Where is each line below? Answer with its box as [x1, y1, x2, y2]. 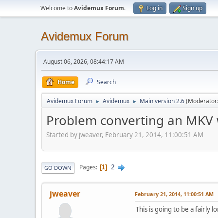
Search [97, 78, 116, 86]
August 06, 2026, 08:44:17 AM [43, 57, 124, 66]
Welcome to [40, 4, 74, 12]
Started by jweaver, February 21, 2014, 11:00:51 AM [46, 130, 203, 139]
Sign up [182, 4, 202, 12]
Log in [146, 4, 163, 12]
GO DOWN [44, 163, 72, 171]
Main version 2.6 [140, 97, 184, 105]
